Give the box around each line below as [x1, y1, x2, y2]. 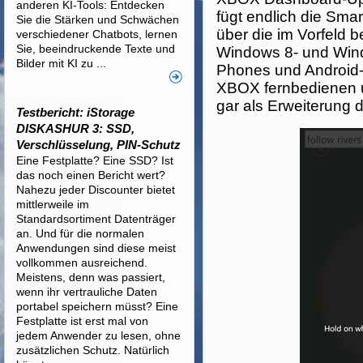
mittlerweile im [16, 198, 89, 211]
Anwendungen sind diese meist [16, 241, 176, 254]
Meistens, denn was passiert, [16, 271, 165, 284]
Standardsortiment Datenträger [16, 212, 176, 225]
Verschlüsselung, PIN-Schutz [16, 138, 181, 152]
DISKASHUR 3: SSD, [16, 122, 135, 135]
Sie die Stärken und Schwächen [16, 13, 179, 26]
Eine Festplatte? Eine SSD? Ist [16, 154, 173, 167]
